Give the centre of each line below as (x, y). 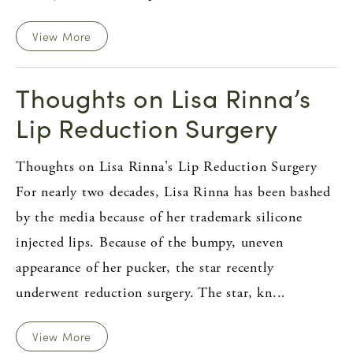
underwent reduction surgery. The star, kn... (151, 292)
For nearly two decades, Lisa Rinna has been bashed (173, 191)
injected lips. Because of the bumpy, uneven (150, 242)
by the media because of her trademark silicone (159, 217)
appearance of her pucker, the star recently (145, 267)
